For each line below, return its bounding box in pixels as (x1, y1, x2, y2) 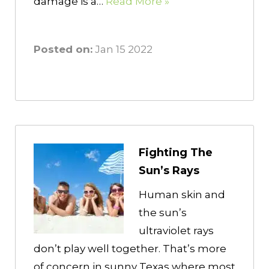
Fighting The (139, 146, 213, 160)
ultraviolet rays (139, 225, 214, 237)
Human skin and (139, 189, 225, 201)
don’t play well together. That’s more (34, 243, 226, 255)
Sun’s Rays (139, 164, 199, 178)
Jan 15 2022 (92, 43, 153, 56)
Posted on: (34, 43, 92, 56)
